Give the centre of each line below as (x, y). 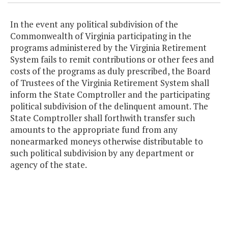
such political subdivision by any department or (102, 153)
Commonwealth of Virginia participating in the (101, 36)
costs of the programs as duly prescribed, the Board (110, 71)
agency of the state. (49, 165)
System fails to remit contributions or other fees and (112, 60)
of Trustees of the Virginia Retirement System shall (110, 83)
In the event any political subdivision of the (94, 24)
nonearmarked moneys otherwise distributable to (107, 141)
